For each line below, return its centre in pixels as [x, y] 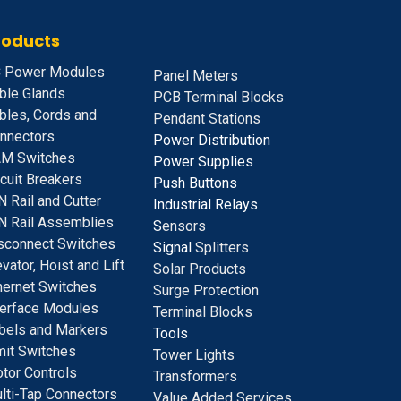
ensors [184, 226]
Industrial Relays [205, 205]
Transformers [195, 377]
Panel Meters [196, 76]
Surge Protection [206, 291]
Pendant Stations [207, 119]
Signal [172, 248]
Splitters [220, 248]
